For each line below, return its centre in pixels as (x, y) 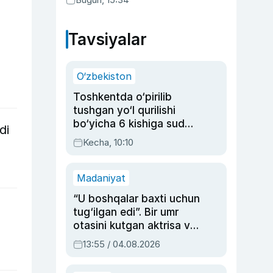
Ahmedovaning (111, 252)
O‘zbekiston (104, 76)
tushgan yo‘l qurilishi (124, 110)
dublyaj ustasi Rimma (126, 239)
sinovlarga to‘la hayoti (129, 266)
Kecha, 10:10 (108, 142)
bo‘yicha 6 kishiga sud (129, 124)
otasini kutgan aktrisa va (135, 225)
